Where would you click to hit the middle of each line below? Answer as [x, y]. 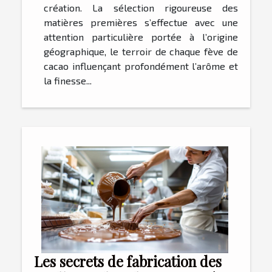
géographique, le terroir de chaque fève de [141, 52]
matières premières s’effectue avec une [141, 22]
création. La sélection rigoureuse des [141, 8]
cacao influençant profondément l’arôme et [141, 66]
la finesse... [68, 81]
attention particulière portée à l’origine [141, 37]
